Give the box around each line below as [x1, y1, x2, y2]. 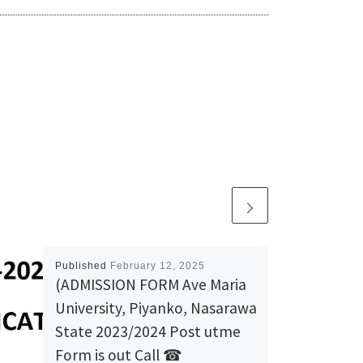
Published [54, 259, 110, 271]
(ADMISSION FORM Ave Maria [54, 274, 246, 294]
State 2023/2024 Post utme [54, 321, 241, 341]
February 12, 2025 [109, 259, 205, 271]
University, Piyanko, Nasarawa [54, 297, 257, 318]
